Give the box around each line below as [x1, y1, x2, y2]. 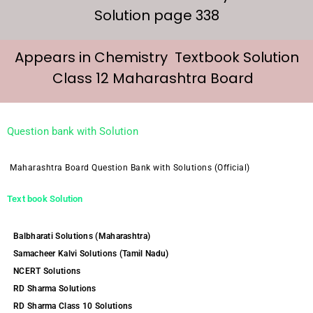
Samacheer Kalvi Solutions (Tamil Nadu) [13, 249, 169, 259]
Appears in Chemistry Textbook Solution [14, 48, 299, 67]
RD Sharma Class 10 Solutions [13, 301, 133, 311]
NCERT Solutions [13, 266, 81, 276]
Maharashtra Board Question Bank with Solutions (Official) [10, 163, 250, 173]
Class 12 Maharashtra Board [52, 68, 261, 88]
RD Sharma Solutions [13, 284, 96, 293]
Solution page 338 [94, 6, 219, 25]
